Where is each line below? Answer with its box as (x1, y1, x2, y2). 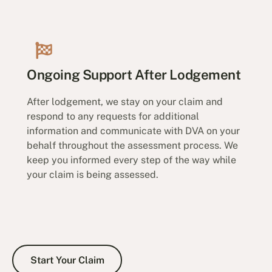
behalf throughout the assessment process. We (27, 139, 239, 151)
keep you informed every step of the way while (27, 154, 237, 166)
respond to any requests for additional (27, 110, 200, 122)
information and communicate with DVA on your (27, 124, 240, 137)
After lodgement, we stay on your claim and (27, 95, 223, 107)
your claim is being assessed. (27, 168, 159, 180)
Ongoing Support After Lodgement (27, 67, 241, 83)
